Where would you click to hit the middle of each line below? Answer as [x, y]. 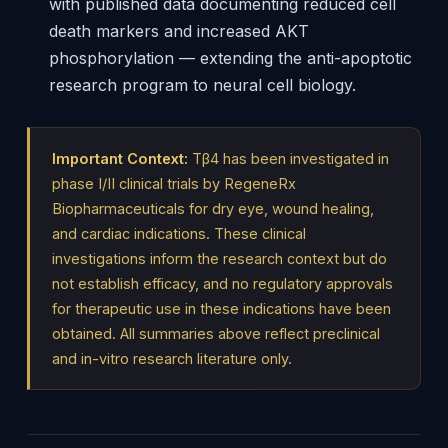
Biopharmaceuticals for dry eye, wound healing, [212, 208]
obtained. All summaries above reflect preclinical [215, 333]
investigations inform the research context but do [219, 258]
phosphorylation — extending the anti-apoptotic [230, 58]
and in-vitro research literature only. [171, 358]
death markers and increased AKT [178, 31]
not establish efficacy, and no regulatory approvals [222, 283]
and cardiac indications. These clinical [178, 233]
